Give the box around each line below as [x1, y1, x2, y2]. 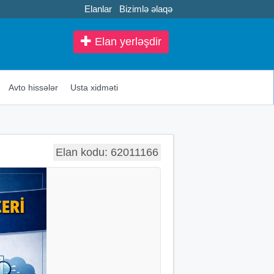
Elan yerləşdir [92, 35, 161, 48]
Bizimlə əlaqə [119, 4, 172, 14]
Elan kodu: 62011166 [56, 146, 158, 158]
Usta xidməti [70, 82, 118, 92]
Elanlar [84, 4, 112, 14]
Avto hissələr [8, 82, 58, 92]
